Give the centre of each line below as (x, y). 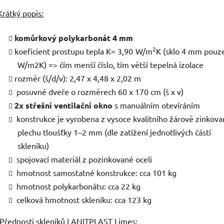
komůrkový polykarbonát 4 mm (74, 38)
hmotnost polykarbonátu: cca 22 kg (77, 186)
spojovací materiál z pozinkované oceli (83, 159)
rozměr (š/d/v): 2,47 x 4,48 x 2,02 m (78, 78)
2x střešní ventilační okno (64, 105)
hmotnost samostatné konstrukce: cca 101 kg (95, 173)
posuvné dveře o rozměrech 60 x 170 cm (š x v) (99, 92)
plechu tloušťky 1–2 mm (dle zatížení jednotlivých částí (114, 132)
